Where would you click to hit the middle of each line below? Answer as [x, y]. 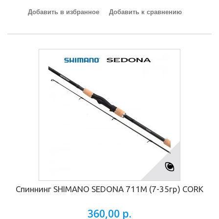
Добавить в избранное [63, 12]
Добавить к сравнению [145, 12]
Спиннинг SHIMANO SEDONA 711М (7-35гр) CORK [109, 189]
